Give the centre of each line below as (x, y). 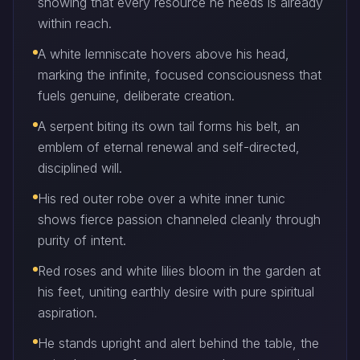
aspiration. (67, 313)
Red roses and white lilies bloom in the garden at (179, 271)
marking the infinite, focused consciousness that (180, 75)
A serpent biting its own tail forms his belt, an (169, 126)
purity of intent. (82, 240)
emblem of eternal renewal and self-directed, (169, 147)
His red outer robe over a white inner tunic (162, 198)
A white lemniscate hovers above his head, (164, 54)
